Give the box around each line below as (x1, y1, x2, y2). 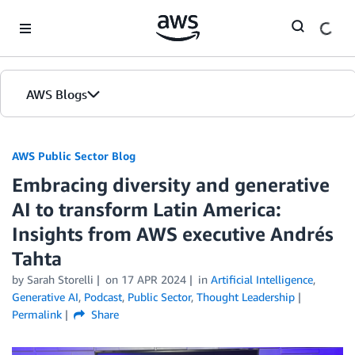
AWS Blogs (26, 86, 87, 102)
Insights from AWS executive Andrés (12, 223, 334, 245)
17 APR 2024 (120, 273, 186, 286)
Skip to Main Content (7, 9, 113, 22)
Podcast (84, 290, 122, 303)
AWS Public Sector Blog (12, 149, 136, 162)
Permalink (12, 307, 62, 321)
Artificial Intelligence (210, 273, 313, 286)
